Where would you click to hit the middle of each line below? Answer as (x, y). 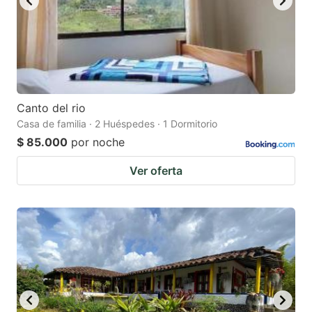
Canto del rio (51, 108)
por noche (98, 142)
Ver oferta (156, 170)
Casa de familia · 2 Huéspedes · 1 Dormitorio (117, 123)
